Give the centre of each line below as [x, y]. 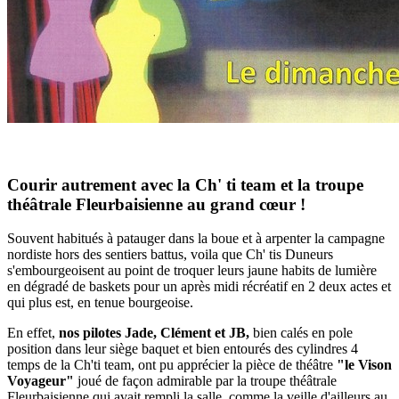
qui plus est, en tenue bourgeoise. [100, 303]
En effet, [33, 333]
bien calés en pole [303, 333]
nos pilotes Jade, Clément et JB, [156, 333]
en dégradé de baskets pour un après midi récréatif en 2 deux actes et [199, 287]
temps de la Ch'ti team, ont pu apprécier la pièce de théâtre [172, 365]
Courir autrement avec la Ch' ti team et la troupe [185, 184]
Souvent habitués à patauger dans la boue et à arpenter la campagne [196, 239]
